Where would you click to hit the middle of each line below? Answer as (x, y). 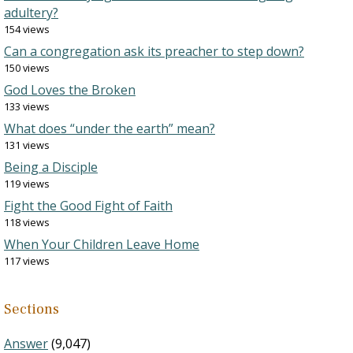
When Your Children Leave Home (102, 244)
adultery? (31, 13)
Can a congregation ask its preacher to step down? (154, 51)
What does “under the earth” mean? (110, 128)
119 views (27, 184)
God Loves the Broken (70, 90)
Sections (32, 309)
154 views (27, 29)
